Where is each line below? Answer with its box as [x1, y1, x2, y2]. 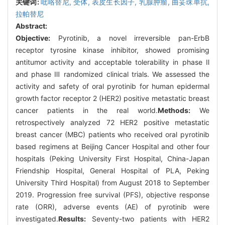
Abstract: [16, 21, 47, 30]
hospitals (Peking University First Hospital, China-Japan [16, 154, 209, 163]
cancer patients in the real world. [16, 105, 158, 115]
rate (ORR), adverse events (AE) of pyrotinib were [16, 202, 209, 211]
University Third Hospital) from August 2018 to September [16, 178, 209, 187]
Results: [58, 214, 86, 223]
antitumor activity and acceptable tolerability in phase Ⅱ [16, 57, 209, 66]
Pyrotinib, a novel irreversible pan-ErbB [50, 33, 209, 42]
